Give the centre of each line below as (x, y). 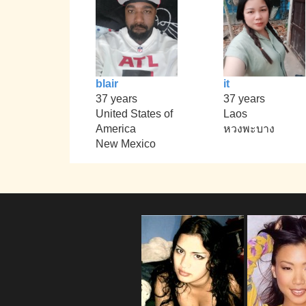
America (116, 129)
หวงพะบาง (249, 129)
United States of (135, 114)
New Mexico (126, 144)
